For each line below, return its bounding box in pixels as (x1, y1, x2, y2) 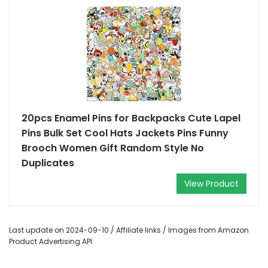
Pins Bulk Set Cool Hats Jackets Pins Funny (22, 126, 229, 140)
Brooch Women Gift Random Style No (22, 141, 204, 155)
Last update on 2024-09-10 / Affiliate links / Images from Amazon (9, 225, 249, 235)
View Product (184, 178, 239, 190)
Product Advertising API (9, 236, 92, 246)
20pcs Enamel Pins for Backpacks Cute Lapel (22, 111, 240, 125)
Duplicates (22, 156, 74, 170)
